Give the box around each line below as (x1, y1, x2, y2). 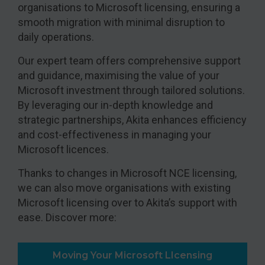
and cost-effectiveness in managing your (18, 128, 211, 141)
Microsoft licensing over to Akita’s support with (18, 196, 237, 209)
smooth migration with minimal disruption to (18, 16, 225, 29)
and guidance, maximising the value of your (18, 69, 219, 82)
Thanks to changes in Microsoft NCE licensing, (18, 167, 237, 180)
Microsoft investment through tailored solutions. (18, 84, 245, 97)
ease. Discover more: (18, 211, 117, 224)
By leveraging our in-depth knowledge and (18, 99, 213, 112)
